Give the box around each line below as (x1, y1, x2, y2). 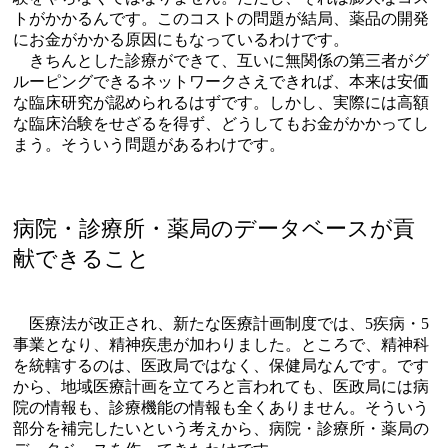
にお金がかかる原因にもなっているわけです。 (13, 30, 349, 48)
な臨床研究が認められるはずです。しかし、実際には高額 (13, 93, 429, 111)
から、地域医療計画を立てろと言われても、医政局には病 (13, 377, 429, 395)
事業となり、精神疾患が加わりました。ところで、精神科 (13, 335, 429, 353)
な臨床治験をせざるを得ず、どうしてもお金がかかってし (13, 114, 429, 132)
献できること (13, 245, 150, 271)
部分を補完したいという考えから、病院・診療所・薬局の (13, 419, 429, 437)
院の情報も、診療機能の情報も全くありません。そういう (13, 398, 429, 416)
